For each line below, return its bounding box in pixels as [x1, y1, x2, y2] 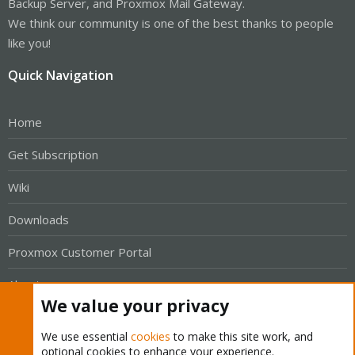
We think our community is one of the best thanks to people [8, 15, 334, 31]
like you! [8, 35, 51, 51]
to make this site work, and [170, 329, 313, 344]
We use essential [41, 329, 131, 344]
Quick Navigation [8, 67, 113, 84]
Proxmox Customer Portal [8, 243, 151, 260]
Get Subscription [8, 146, 98, 162]
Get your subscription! [8, 315, 147, 332]
